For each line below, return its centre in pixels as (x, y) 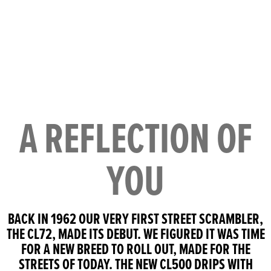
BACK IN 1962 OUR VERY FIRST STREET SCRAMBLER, (135, 219)
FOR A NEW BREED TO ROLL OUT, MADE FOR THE (135, 249)
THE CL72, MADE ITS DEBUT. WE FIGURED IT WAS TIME (135, 234)
